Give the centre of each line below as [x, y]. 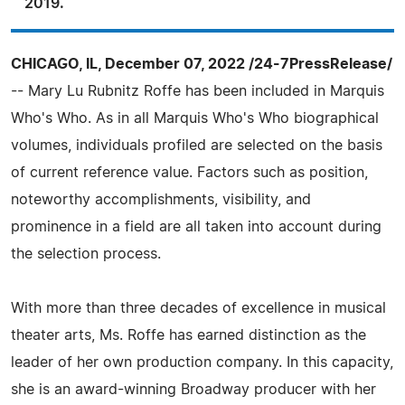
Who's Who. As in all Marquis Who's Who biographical [195, 118]
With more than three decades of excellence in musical [198, 308]
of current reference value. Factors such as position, [189, 173]
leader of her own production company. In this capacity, [202, 363]
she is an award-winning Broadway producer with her [193, 390]
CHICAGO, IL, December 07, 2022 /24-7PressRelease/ [202, 64]
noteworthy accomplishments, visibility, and [161, 200]
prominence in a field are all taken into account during [196, 227]
